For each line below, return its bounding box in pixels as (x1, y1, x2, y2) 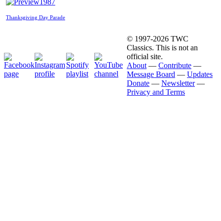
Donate (127, 78, 149, 87)
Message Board (127, 70, 175, 78)
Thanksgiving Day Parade (6, 14, 65, 20)
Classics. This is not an (127, 43, 198, 52)
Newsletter (161, 78, 195, 87)
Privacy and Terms (127, 87, 185, 96)
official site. (127, 52, 163, 61)
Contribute (158, 61, 191, 70)
